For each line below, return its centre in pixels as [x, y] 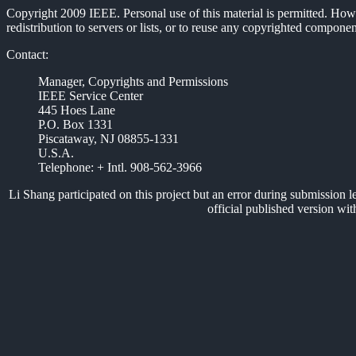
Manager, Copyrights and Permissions [133, 81]
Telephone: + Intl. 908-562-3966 [120, 167]
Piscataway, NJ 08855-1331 [108, 139]
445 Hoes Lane [77, 110]
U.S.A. [56, 153]
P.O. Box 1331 [75, 124]
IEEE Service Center [91, 96]
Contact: [27, 54]
